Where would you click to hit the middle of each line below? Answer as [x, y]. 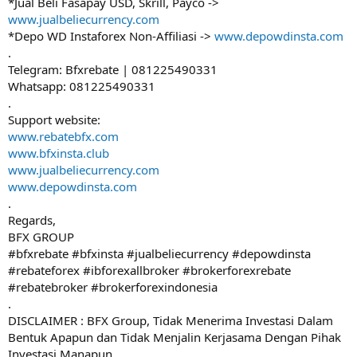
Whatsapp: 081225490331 [82, 86]
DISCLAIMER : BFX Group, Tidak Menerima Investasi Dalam [171, 320]
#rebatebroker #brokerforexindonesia [113, 287]
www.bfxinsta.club [59, 153]
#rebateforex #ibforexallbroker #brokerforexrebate [149, 270]
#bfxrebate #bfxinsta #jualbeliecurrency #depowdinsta [159, 253]
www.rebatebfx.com [63, 136]
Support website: [54, 120]
